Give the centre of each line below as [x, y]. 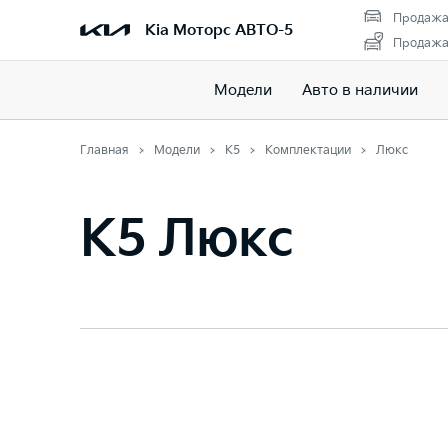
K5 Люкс [186, 240]
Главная [104, 150]
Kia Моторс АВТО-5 [219, 30]
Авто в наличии [359, 90]
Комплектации [308, 150]
